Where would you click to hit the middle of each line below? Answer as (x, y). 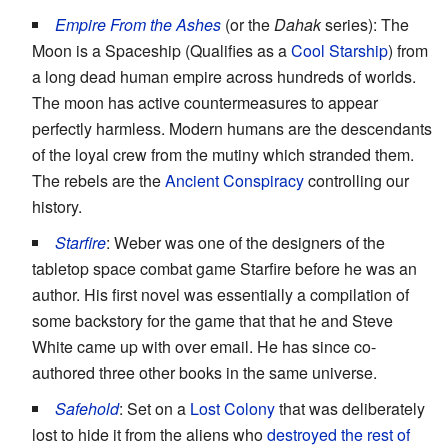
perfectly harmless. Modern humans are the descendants (232, 128)
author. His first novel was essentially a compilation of (220, 294)
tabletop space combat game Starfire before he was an (224, 268)
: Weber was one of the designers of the (245, 242)
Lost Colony (232, 408)
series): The (365, 24)
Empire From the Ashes (138, 24)
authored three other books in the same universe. (204, 372)
